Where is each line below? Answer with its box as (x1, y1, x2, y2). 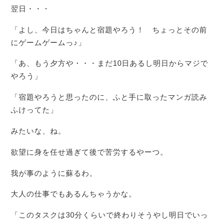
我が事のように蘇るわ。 (11, 168, 98, 177)
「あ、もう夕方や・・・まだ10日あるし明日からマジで (11, 59, 209, 68)
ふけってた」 (11, 106, 58, 114)
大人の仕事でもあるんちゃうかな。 (11, 190, 137, 198)
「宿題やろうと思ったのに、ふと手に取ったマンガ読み (11, 93, 208, 102)
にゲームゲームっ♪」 (11, 38, 86, 47)
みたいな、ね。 (11, 126, 66, 135)
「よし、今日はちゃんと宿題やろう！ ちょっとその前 (11, 25, 208, 34)
